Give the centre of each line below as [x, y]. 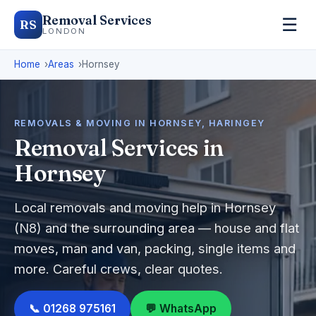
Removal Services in [119, 148]
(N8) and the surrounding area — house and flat [157, 228]
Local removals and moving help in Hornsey [145, 207]
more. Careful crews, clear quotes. [119, 269]
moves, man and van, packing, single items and [155, 248]
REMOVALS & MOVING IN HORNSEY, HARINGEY [140, 123]
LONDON [65, 31]
